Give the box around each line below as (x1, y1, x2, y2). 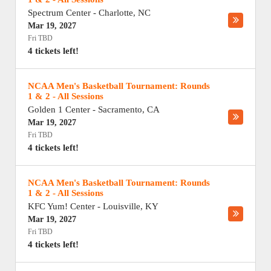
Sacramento (98, 105, 142, 114)
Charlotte (99, 8, 133, 18)
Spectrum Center (28, 8, 91, 18)
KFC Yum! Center (28, 201, 95, 211)
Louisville (103, 201, 140, 211)
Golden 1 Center (28, 105, 90, 114)
